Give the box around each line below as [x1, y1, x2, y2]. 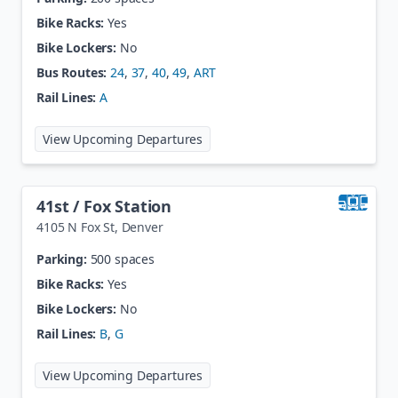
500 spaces [90, 251, 155, 267]
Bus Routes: [36, 64, 107, 81]
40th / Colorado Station [216, 127, 351, 144]
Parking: [36, 251, 87, 267]
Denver [121, 219, 163, 235]
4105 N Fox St [36, 219, 115, 235]
